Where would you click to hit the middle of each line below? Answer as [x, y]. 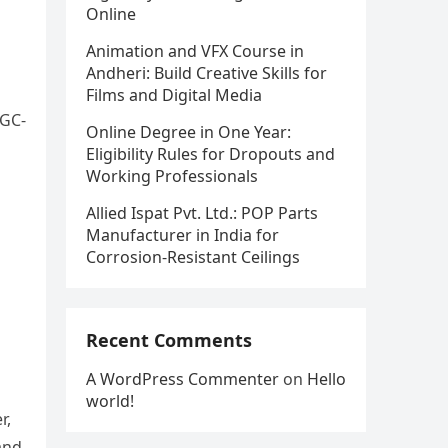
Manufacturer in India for [182, 235]
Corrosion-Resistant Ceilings [193, 257]
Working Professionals [172, 176]
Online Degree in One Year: [188, 132]
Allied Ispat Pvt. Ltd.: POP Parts [202, 213]
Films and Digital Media [174, 95]
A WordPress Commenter [182, 379]
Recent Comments [169, 340]
